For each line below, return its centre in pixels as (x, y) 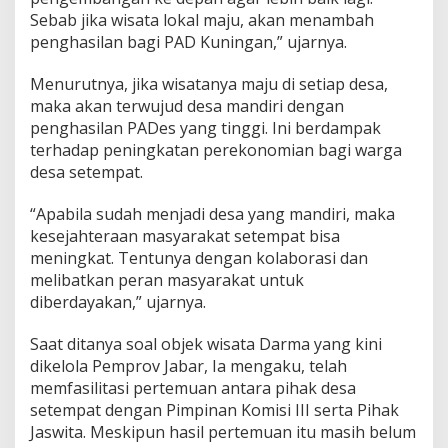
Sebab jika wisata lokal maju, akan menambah (202, 20)
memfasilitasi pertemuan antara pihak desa (193, 388)
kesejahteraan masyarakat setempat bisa (185, 236)
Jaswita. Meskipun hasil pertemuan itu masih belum (223, 432)
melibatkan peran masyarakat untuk (167, 280)
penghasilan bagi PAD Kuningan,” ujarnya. (188, 42)
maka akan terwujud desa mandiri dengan (187, 106)
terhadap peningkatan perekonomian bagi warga (216, 150)
